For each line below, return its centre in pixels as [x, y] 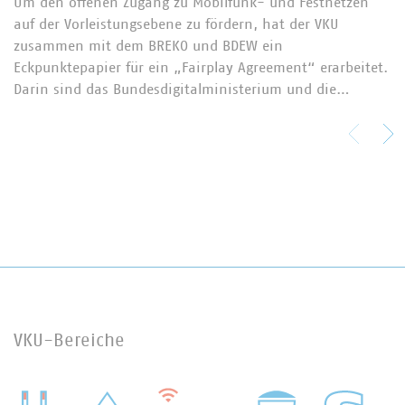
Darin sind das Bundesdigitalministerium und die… [182, 89]
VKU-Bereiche [69, 340]
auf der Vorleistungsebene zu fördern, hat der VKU [176, 24]
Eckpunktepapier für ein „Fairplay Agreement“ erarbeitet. [201, 67]
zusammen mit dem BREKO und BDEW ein [148, 46]
